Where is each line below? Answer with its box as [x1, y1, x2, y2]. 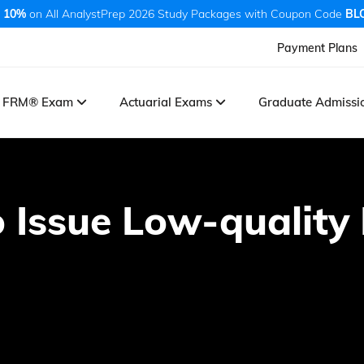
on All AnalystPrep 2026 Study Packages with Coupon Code [26, 6, 345, 21]
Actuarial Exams [119, 93, 216, 110]
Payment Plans [277, 41, 357, 55]
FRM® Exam [2, 93, 77, 110]
